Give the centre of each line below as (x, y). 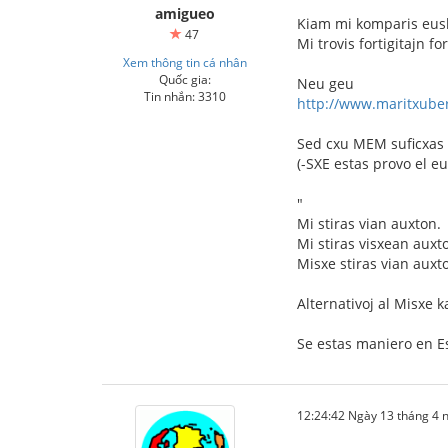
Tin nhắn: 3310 (184, 96)
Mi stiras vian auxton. (369, 223)
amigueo (184, 13)
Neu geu (325, 83)
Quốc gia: (184, 79)
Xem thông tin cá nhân (184, 62)
